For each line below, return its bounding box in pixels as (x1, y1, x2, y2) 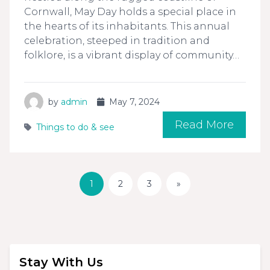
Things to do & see (36, 122, 115, 133)
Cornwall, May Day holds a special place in (24, 6, 236, 18)
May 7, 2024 (109, 96, 160, 108)
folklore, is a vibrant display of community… (24, 49, 239, 61)
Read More (175, 118, 234, 132)
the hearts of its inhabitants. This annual (24, 20, 230, 33)
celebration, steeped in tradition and (24, 35, 210, 47)
